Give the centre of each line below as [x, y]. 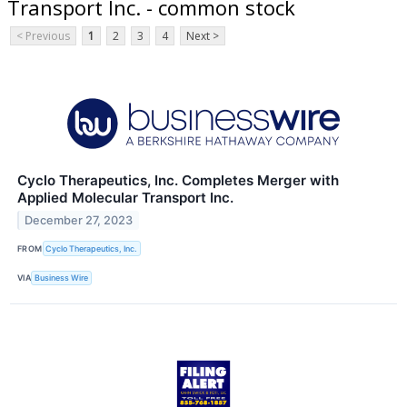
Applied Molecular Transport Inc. [125, 198]
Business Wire [62, 278]
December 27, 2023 [79, 221]
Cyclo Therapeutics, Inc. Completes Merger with [178, 181]
